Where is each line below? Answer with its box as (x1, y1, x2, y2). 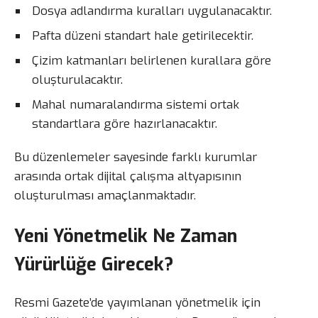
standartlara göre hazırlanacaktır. (32, 116, 217, 133)
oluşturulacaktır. (32, 72, 123, 89)
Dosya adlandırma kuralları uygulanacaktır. (32, 3, 272, 20)
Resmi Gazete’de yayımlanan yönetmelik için (14, 294, 261, 311)
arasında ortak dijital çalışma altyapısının (14, 168, 241, 185)
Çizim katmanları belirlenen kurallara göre (32, 53, 271, 70)
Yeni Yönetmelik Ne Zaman (14, 223, 237, 248)
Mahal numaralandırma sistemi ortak (32, 97, 239, 114)
